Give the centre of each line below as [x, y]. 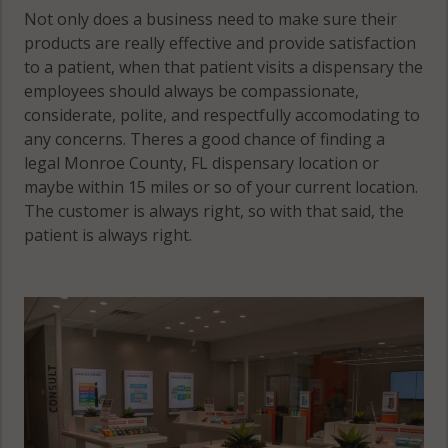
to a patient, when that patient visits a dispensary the [224, 66]
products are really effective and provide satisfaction [220, 42]
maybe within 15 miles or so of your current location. [221, 186]
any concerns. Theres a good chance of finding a [205, 138]
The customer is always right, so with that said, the [214, 210]
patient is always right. [108, 234]
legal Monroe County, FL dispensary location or [202, 162]
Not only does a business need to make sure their [211, 18]
